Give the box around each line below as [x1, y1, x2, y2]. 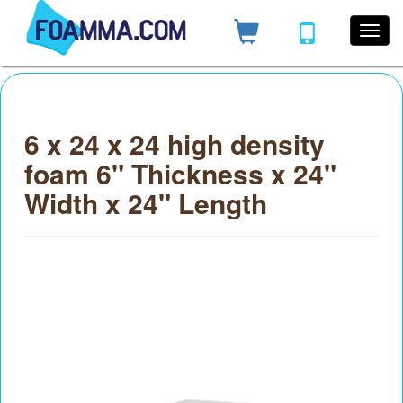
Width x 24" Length [24, 184, 267, 223]
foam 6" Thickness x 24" [24, 154, 336, 193]
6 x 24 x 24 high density [24, 124, 325, 164]
